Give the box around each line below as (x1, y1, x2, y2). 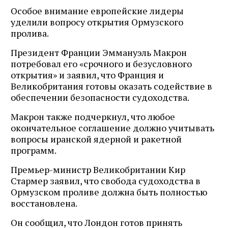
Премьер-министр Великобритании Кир (11, 163, 185, 176)
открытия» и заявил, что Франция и (11, 68, 164, 81)
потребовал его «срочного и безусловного (11, 57, 192, 70)
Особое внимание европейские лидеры (11, 4, 184, 17)
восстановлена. (11, 196, 77, 209)
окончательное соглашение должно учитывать (11, 121, 214, 134)
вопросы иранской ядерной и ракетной (11, 132, 182, 145)
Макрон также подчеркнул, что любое (11, 110, 175, 123)
